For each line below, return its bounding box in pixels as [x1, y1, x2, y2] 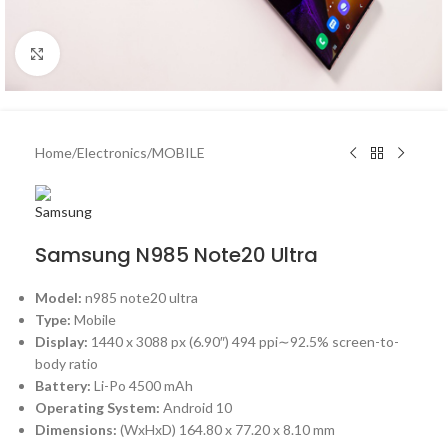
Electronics [77, 144, 147, 161]
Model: [35, 289, 85, 306]
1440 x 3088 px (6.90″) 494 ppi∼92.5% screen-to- [88, 333, 399, 350]
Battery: [35, 377, 94, 394]
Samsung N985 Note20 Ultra [35, 241, 318, 269]
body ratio [35, 355, 98, 372]
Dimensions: [35, 421, 120, 438]
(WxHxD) [120, 421, 176, 438]
